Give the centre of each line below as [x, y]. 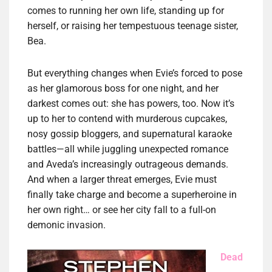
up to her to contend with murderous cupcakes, [127, 119]
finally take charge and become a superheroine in [132, 195]
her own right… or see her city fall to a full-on [122, 210]
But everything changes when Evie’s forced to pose [135, 73]
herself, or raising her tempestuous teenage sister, [133, 26]
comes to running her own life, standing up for [126, 11]
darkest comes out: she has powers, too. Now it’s [131, 104]
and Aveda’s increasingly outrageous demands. [128, 165]
